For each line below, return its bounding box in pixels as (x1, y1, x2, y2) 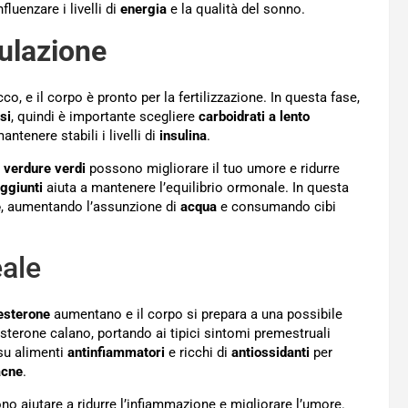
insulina (159, 127, 207, 144)
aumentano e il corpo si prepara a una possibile (50, 305, 342, 322)
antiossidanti (231, 343, 310, 361)
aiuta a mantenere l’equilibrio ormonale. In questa (43, 178, 349, 196)
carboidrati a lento (199, 107, 310, 125)
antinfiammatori (67, 343, 165, 361)
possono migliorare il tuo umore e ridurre (86, 159, 340, 177)
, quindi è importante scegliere (11, 107, 199, 125)
